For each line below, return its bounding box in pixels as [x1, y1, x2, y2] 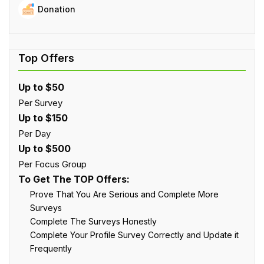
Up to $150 [18, 111, 68, 124]
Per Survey [18, 97, 62, 108]
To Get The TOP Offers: [18, 173, 130, 185]
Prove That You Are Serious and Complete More [30, 189, 219, 199]
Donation [38, 4, 75, 14]
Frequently [30, 243, 72, 253]
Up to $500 [18, 142, 71, 154]
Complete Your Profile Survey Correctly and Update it [30, 229, 239, 240]
